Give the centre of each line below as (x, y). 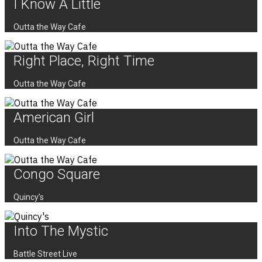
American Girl (54, 118)
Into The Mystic (61, 231)
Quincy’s (29, 197)
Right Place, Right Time (84, 61)
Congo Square (57, 175)
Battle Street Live (45, 254)
